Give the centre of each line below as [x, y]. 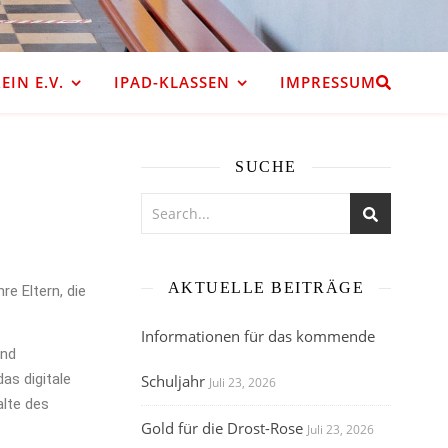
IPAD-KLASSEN [171, 82]
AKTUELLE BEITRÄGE [266, 287]
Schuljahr [173, 381]
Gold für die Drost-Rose [222, 428]
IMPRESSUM [327, 82]
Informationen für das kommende [258, 336]
